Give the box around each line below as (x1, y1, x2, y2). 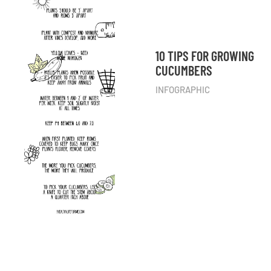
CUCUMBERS (155, 62, 213, 79)
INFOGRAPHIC (155, 84, 211, 96)
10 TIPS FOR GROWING (155, 48, 255, 64)
